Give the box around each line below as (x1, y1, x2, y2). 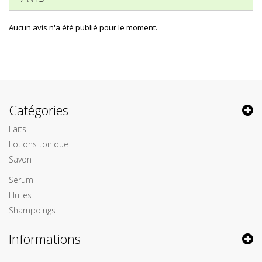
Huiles (9, 189, 32, 201)
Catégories (9, 101, 68, 119)
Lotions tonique (9, 139, 68, 150)
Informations (9, 230, 81, 247)
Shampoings (9, 205, 56, 216)
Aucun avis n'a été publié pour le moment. (9, 22, 157, 33)
